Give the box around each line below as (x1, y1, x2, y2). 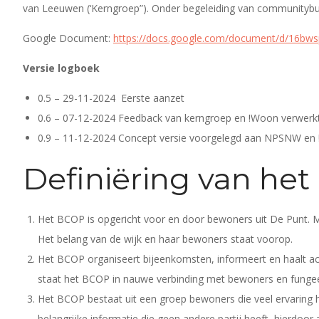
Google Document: (23, 31, 113, 45)
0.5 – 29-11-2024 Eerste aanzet (38, 91, 184, 105)
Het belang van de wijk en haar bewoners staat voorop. (38, 232, 296, 246)
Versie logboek (23, 61, 100, 75)
